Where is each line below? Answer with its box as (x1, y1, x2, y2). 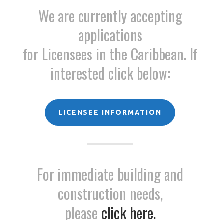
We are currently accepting (38, 4, 182, 27)
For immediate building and (37, 163, 183, 185)
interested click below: (50, 62, 170, 84)
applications (78, 24, 142, 46)
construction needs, (57, 182, 163, 204)
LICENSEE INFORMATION (58, 109, 162, 116)
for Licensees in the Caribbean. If (22, 43, 198, 65)
